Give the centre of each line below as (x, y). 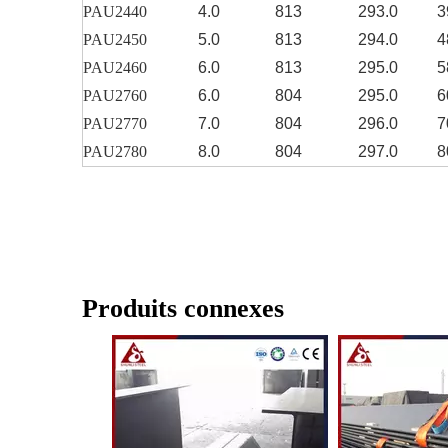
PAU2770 (115, 124)
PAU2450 (115, 40)
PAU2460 (115, 68)
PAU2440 (115, 12)
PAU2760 (115, 96)
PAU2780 (115, 152)
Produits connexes (183, 309)
